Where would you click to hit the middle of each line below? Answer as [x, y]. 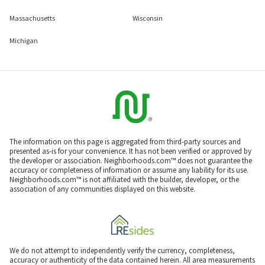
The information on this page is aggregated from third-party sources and [125, 141]
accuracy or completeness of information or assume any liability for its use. [129, 170]
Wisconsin [148, 18]
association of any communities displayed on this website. [102, 189]
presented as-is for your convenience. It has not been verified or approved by [130, 151]
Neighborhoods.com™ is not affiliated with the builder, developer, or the [124, 179]
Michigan [24, 40]
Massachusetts [32, 18]
